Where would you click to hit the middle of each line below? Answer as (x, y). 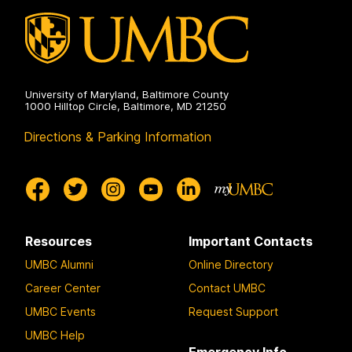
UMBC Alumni (59, 264)
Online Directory (231, 264)
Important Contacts (251, 242)
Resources (59, 242)
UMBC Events (60, 311)
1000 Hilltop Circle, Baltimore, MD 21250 (126, 106)
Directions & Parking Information (117, 137)
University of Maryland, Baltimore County (127, 95)
